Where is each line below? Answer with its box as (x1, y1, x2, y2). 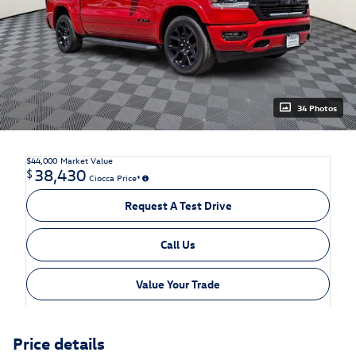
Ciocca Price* (89, 171, 141, 184)
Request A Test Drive (124, 197, 232, 213)
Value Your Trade (136, 276, 220, 292)
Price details (13, 332, 105, 354)
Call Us (161, 237, 195, 253)
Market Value (60, 153, 113, 166)
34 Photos (297, 101, 337, 114)
